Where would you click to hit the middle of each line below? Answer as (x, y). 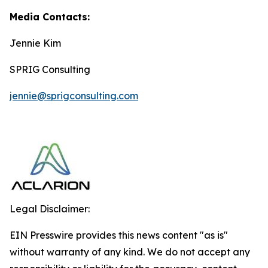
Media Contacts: (50, 16)
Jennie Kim (35, 43)
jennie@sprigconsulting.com (74, 95)
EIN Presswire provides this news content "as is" (119, 235)
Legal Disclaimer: (50, 208)
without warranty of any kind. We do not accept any (130, 252)
